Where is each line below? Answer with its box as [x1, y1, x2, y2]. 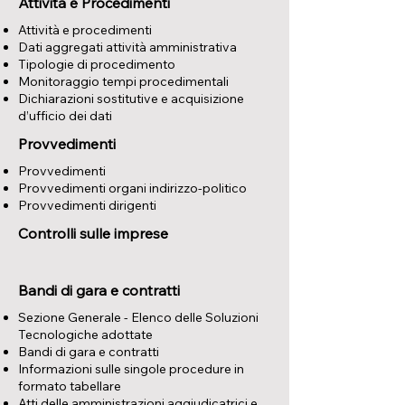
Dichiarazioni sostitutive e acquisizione [18, 90, 244, 107]
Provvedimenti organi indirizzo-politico [18, 180, 247, 196]
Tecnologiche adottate [18, 326, 153, 343]
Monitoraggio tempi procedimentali [18, 73, 229, 89]
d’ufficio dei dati [18, 108, 112, 124]
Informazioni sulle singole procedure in [18, 361, 244, 377]
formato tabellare [18, 378, 121, 394]
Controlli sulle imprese [18, 224, 168, 242]
